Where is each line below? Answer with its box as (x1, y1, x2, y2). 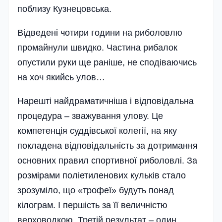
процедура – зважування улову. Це (17, 111, 163, 121)
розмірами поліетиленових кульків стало (17, 170, 186, 181)
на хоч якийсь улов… (17, 72, 105, 83)
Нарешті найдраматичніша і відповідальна (17, 96, 194, 107)
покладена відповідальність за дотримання (17, 141, 198, 151)
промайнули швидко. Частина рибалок (17, 43, 177, 53)
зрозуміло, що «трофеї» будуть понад (17, 185, 174, 196)
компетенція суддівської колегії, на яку (17, 126, 177, 136)
